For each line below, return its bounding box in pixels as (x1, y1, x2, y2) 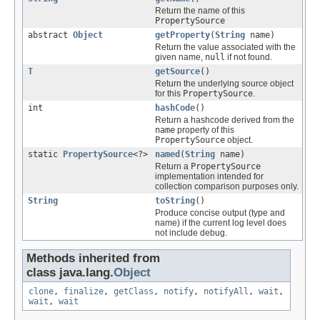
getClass (114, 286, 154, 296)
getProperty (155, 29, 210, 40)
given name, (155, 51, 205, 62)
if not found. (225, 51, 272, 62)
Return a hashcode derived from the (155, 114, 294, 125)
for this (155, 88, 183, 99)
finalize (64, 286, 104, 296)
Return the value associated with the (155, 41, 296, 52)
